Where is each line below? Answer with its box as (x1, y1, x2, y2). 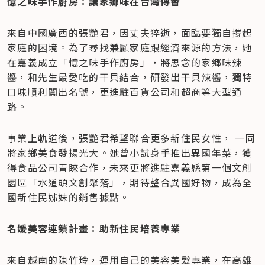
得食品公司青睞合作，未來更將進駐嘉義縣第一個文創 (7, 160, 253, 175)
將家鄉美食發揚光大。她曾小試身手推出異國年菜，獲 (7, 146, 253, 160)
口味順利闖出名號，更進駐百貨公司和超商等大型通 (7, 85, 243, 99)
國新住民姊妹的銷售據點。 (7, 190, 130, 205)
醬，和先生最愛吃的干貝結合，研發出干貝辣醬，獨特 (7, 70, 253, 85)
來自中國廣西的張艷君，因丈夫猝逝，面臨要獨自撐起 (7, 25, 253, 40)
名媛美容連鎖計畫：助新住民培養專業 (7, 221, 181, 236)
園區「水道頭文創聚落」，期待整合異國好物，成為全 (7, 175, 253, 190)
